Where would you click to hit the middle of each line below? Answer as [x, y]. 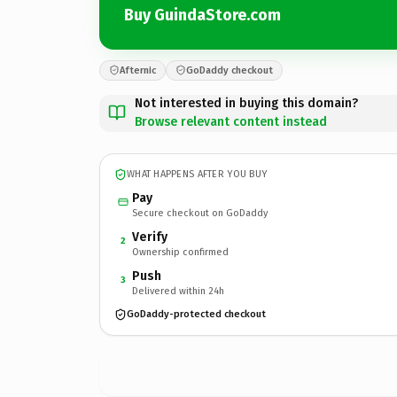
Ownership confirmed [180, 252]
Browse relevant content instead [231, 121]
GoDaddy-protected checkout [196, 314]
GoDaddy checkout [230, 70]
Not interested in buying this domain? [246, 103]
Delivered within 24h [178, 291]
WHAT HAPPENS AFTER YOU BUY [197, 174]
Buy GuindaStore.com [202, 15]
